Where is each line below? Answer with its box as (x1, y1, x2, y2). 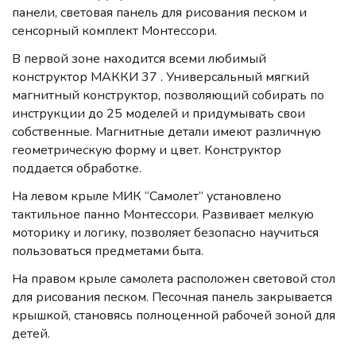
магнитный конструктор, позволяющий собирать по (12, 87, 324, 105)
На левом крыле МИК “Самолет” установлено (12, 188, 281, 206)
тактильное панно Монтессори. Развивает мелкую (12, 206, 314, 224)
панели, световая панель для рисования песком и (12, 4, 307, 22)
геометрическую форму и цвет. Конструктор (12, 141, 281, 160)
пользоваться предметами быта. (12, 242, 203, 261)
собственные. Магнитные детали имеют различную (12, 123, 321, 141)
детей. (12, 325, 50, 343)
